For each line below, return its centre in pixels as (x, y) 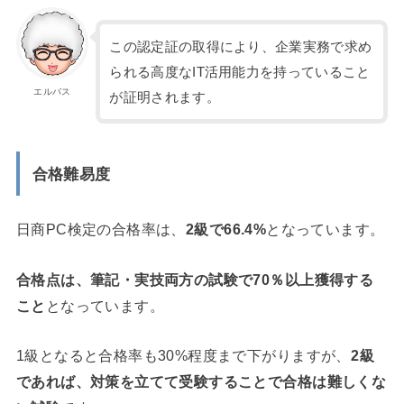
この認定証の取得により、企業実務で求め (241, 46)
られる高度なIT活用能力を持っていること (240, 72)
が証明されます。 (165, 97)
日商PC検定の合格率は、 (101, 230)
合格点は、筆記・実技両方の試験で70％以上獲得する (195, 279)
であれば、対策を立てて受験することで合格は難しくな (201, 382)
